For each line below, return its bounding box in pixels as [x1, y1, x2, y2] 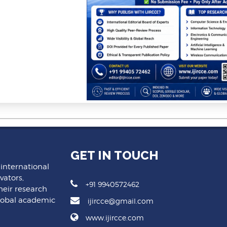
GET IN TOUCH [70, 148, 159, 163]
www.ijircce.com [86, 213, 144, 222]
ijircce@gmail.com [88, 197, 154, 206]
